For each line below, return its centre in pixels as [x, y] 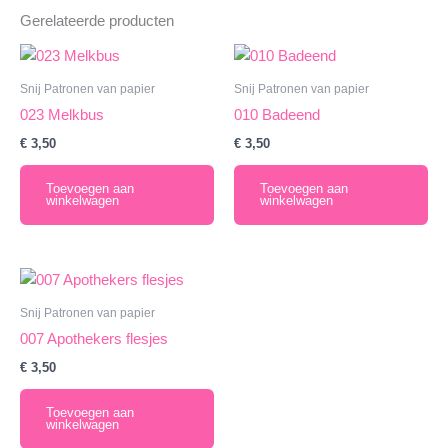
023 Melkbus [62, 115]
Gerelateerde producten [97, 20]
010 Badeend [277, 115]
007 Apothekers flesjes [94, 338]
